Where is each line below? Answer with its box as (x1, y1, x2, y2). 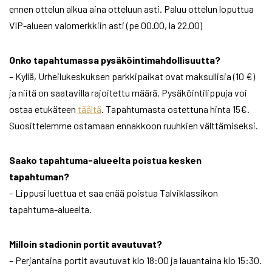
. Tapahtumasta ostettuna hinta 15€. (101, 103, 250, 115)
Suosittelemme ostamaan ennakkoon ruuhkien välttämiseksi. (9, 120, 258, 132)
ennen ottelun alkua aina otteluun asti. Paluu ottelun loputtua (9, 3, 254, 15)
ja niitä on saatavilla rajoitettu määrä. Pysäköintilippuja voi (9, 87, 247, 99)
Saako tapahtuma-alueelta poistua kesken (9, 154, 202, 166)
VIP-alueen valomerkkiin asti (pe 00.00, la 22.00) (9, 19, 202, 32)
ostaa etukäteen (9, 103, 78, 115)
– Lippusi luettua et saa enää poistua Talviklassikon (9, 187, 218, 199)
